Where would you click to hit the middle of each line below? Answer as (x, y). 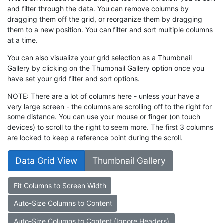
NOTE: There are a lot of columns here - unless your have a (104, 96)
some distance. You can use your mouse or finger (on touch (104, 116)
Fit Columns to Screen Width (60, 185)
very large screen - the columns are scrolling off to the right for (110, 106)
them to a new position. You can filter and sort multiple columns (110, 29)
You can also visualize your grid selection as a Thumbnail (100, 57)
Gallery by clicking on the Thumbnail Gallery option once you (106, 68)
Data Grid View (46, 160)
